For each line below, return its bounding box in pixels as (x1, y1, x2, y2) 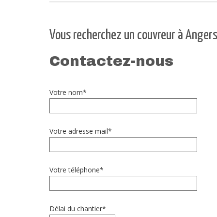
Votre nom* (49, 88, 87, 97)
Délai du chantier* (49, 204, 106, 213)
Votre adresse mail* (49, 126, 112, 136)
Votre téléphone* (49, 165, 104, 174)
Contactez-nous (49, 53, 173, 69)
